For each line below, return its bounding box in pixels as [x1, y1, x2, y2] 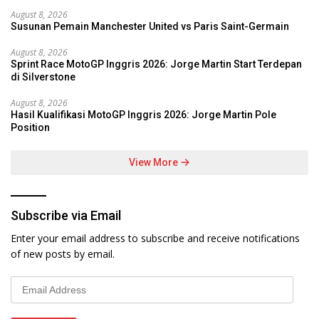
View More [129, 156, 180, 168]
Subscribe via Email [11, 207, 121, 223]
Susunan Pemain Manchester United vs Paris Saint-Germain [11, 20, 289, 32]
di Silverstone [11, 70, 75, 83]
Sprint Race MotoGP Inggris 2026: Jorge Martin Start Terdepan [11, 58, 302, 70]
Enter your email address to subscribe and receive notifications [11, 231, 300, 245]
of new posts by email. [11, 246, 115, 261]
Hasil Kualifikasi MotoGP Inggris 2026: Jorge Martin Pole [11, 108, 276, 120]
